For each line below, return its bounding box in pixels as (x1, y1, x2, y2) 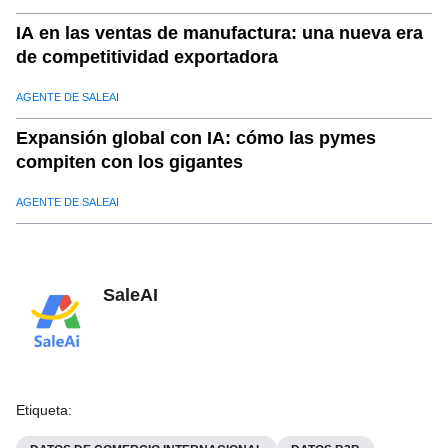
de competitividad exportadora (16, 46, 278, 67)
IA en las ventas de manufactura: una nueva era (16, 22, 423, 43)
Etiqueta (16, 402, 68, 419)
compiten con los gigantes (16, 151, 243, 172)
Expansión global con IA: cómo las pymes (16, 127, 376, 148)
